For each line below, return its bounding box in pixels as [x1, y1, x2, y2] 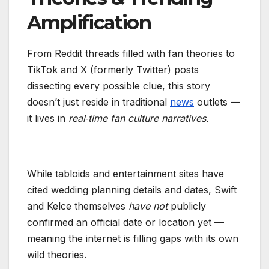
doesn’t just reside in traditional [27, 96, 170, 109]
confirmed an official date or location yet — [27, 216, 224, 229]
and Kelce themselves [27, 200, 128, 213]
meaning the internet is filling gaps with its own [27, 232, 238, 245]
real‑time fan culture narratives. [68, 112, 209, 125]
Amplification [27, 11, 151, 35]
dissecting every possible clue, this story [27, 80, 210, 92]
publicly [168, 200, 206, 213]
